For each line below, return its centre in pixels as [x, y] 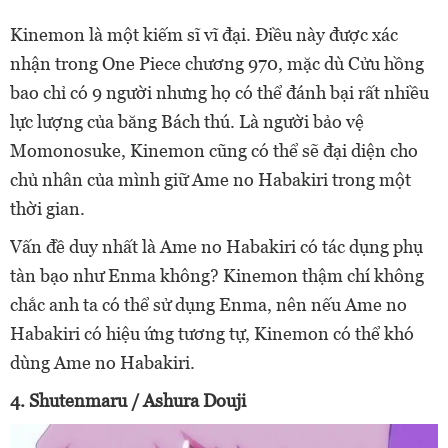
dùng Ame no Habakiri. [102, 362]
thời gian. [47, 208]
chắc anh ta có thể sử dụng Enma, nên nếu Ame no [208, 304]
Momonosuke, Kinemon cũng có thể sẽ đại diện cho [214, 150]
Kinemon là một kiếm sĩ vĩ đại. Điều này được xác [204, 34]
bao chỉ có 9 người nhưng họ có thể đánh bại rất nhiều [219, 92]
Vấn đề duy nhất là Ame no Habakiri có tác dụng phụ [216, 246]
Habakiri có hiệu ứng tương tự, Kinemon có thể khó [212, 333]
